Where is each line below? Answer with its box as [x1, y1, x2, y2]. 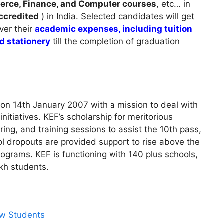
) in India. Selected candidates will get [39, 11, 194, 21]
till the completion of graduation [50, 36, 180, 46]
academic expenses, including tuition [35, 23, 192, 34]
